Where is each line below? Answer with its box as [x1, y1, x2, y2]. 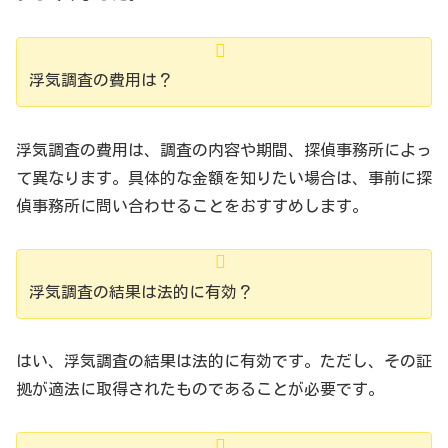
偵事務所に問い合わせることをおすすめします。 [16, 197, 368, 214]
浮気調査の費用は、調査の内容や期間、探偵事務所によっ [16, 141, 432, 158]
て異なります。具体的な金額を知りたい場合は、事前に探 [16, 169, 432, 186]
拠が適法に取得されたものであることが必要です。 [16, 381, 384, 398]
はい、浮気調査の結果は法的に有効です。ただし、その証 [16, 353, 432, 370]
